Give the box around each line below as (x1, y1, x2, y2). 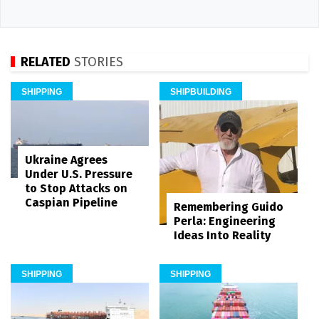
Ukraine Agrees (25, 153, 108, 167)
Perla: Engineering (174, 214, 276, 229)
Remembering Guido (174, 200, 283, 214)
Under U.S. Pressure (25, 167, 132, 182)
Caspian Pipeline (25, 196, 117, 210)
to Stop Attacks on (25, 182, 127, 196)
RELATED (21, 53, 70, 70)
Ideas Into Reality (174, 229, 271, 243)
